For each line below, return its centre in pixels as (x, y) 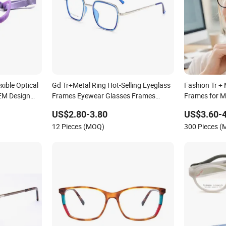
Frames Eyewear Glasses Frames (103, 95)
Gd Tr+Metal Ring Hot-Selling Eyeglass (111, 85)
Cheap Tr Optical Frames (90, 106)
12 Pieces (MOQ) (78, 126)
